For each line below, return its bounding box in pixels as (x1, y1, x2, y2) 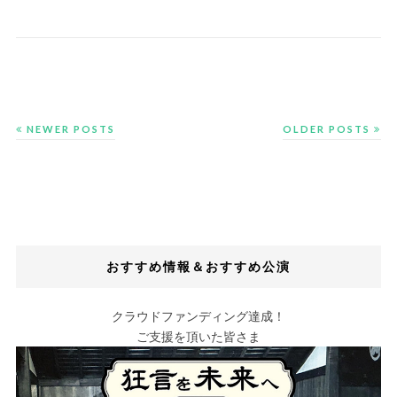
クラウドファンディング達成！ (112, 307, 285, 323)
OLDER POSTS (283, 122, 375, 135)
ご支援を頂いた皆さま (136, 328, 261, 344)
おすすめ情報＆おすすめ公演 (106, 258, 291, 274)
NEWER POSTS (22, 122, 115, 135)
